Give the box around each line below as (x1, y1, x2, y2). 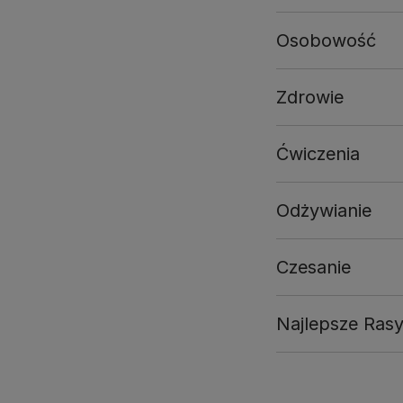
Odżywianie (276, 200, 372, 221)
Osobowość (276, 30, 376, 51)
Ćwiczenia (276, 143, 360, 165)
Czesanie (276, 256, 351, 278)
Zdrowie (276, 86, 344, 108)
